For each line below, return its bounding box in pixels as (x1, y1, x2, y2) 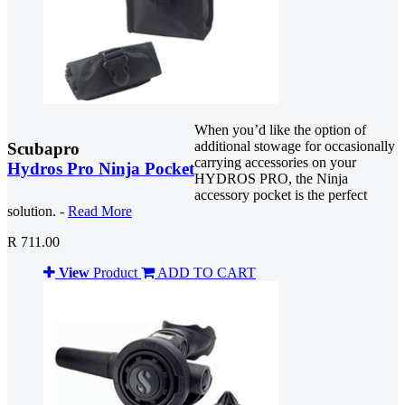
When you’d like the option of (194, 121, 366, 137)
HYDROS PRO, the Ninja (194, 170, 348, 186)
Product (89, 264, 141, 280)
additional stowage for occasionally (194, 137, 395, 154)
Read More (68, 202, 132, 219)
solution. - (7, 202, 68, 219)
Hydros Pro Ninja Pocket (7, 158, 194, 178)
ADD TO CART (157, 264, 256, 280)
